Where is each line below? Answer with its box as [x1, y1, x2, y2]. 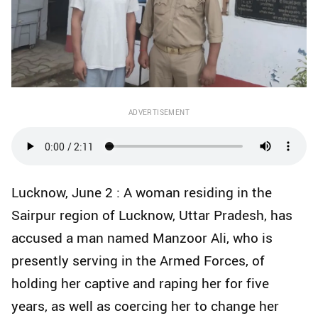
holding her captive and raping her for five [11, 274, 269, 293]
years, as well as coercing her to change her [11, 297, 279, 316]
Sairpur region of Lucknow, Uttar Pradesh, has [11, 206, 292, 225]
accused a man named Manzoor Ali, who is [11, 229, 273, 248]
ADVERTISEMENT [128, 107, 190, 118]
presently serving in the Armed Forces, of [11, 251, 265, 270]
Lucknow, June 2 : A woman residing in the [11, 183, 272, 202]
